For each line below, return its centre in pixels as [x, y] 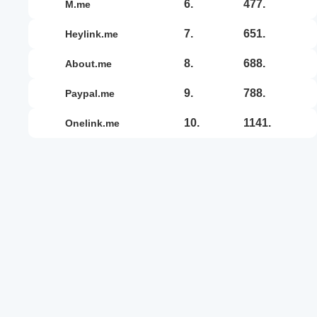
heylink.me [95, 34]
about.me [92, 63]
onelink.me [96, 123]
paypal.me [93, 93]
